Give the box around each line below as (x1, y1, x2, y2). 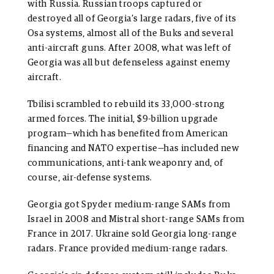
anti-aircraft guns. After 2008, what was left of (28, 43, 231, 53)
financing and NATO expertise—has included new (28, 143, 240, 153)
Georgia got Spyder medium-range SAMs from (28, 199, 231, 209)
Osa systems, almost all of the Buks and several (28, 28, 234, 38)
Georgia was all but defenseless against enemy (28, 57, 231, 67)
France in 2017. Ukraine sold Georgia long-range (28, 229, 237, 239)
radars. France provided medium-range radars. (28, 243, 228, 253)
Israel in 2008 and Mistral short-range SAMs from (28, 214, 245, 224)
